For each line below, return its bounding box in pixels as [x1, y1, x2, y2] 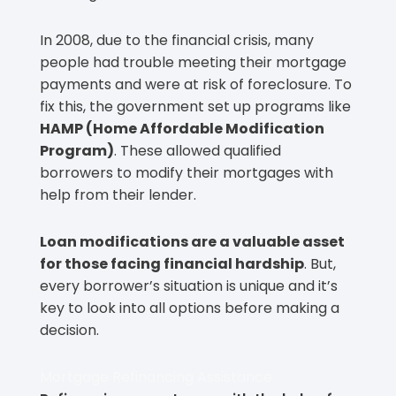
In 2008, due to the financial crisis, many [40, 30, 314, 51]
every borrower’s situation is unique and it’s [40, 276, 338, 297]
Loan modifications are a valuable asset [40, 232, 345, 253]
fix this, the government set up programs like [40, 96, 351, 118]
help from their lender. [40, 185, 196, 206]
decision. [40, 320, 99, 341]
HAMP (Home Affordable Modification [40, 118, 324, 140]
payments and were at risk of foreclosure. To [40, 74, 352, 95]
